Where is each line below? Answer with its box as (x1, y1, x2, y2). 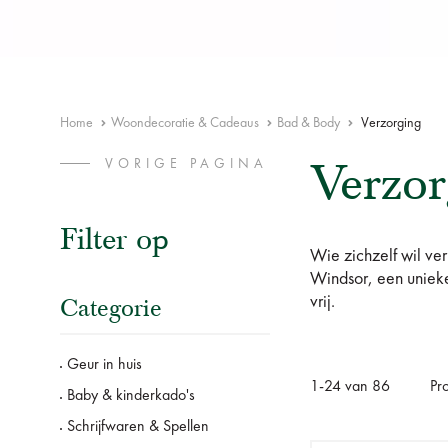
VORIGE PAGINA (105, 157, 268, 172)
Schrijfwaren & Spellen (67, 419, 209, 436)
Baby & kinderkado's (67, 388, 195, 405)
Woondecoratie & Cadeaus (111, 116, 259, 131)
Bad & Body (277, 116, 340, 131)
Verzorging (358, 116, 421, 131)
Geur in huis (67, 357, 142, 374)
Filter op (60, 221, 169, 259)
